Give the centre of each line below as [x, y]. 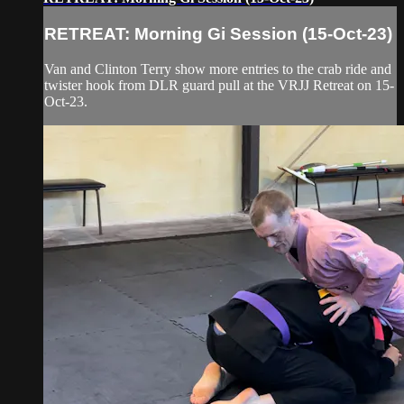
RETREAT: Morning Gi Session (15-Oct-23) [218, 33]
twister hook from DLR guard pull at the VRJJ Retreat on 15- [219, 85]
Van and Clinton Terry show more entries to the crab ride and [218, 69]
